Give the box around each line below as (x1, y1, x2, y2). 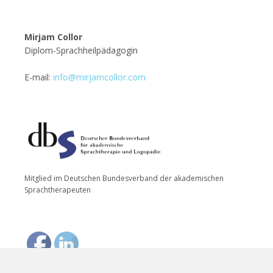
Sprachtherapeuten (24, 185, 91, 196)
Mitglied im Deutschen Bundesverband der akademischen (24, 173, 224, 184)
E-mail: (24, 71, 53, 83)
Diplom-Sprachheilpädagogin (24, 44, 138, 56)
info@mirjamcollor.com (53, 71, 146, 83)
